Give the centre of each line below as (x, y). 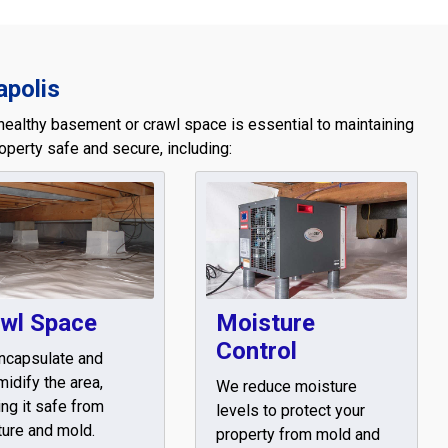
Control (256, 350)
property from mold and (297, 434)
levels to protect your (290, 410)
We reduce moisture (286, 386)
